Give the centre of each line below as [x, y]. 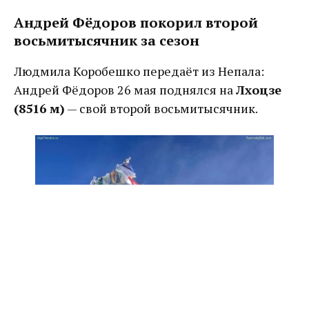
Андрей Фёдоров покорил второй [136, 23]
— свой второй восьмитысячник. [161, 109]
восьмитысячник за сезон [107, 41]
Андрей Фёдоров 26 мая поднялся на [125, 90]
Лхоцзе [259, 90]
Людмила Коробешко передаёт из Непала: [139, 71]
